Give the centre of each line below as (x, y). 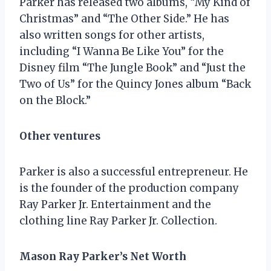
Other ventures (60, 136)
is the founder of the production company (129, 188)
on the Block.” (55, 100)
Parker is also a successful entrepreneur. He (134, 171)
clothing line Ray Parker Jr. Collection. (118, 220)
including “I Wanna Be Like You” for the (122, 51)
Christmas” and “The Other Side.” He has (124, 18)
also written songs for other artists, (112, 35)
